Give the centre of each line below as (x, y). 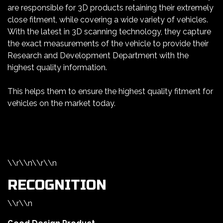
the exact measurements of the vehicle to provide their (108, 44)
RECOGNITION (57, 185)
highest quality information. (57, 68)
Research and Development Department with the (98, 56)
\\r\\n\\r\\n (32, 163)
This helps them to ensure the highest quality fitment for (110, 92)
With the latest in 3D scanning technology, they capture (109, 32)
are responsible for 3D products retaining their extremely (111, 8)
